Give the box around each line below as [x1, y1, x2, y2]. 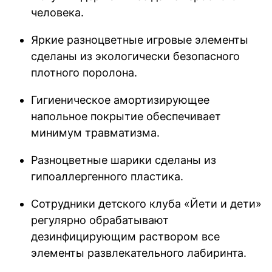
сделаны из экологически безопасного [31, 49, 240, 63]
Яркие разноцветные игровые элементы [31, 33, 249, 46]
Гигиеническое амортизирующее [31, 93, 210, 106]
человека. [31, 5, 84, 19]
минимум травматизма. [31, 126, 160, 139]
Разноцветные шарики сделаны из [31, 153, 217, 166]
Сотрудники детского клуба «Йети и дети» [31, 197, 262, 210]
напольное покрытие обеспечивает [31, 109, 222, 123]
